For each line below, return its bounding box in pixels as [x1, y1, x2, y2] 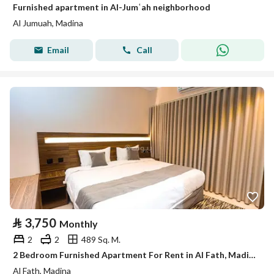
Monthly [59, 218, 98, 229]
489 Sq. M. [81, 234, 120, 245]
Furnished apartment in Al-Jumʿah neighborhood [13, 2, 210, 12]
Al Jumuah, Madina [13, 18, 83, 28]
